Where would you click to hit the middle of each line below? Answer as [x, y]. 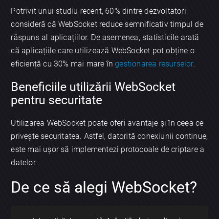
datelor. [24, 163]
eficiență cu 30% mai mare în [63, 64]
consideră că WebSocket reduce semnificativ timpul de [107, 24]
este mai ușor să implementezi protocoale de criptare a [108, 150]
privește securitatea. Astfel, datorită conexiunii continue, [109, 136]
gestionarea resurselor [154, 64]
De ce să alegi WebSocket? [104, 187]
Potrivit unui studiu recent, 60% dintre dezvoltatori [99, 11]
